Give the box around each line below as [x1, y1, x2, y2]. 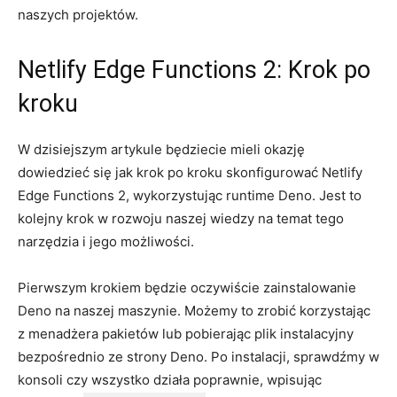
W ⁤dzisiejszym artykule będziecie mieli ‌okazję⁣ [18, 140, 305, 158]
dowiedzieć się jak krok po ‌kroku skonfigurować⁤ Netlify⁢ [18, 163, 362, 181]
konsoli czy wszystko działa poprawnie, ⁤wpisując [18, 370, 322, 388]
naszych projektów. [18, 5, 138, 23]
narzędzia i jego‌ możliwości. [18, 232, 194, 250]
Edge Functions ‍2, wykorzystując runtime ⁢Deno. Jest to [18, 186, 362, 204]
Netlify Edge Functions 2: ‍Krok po [18, 55, 370, 84]
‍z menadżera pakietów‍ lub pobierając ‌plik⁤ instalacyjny [18, 324, 354, 342]
